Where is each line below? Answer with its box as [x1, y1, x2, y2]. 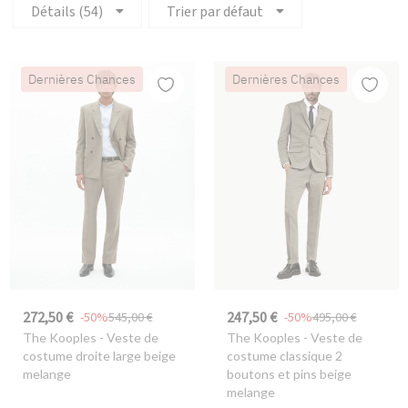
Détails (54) [31, 2, 103, 23]
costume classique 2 [226, 347, 342, 363]
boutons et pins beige [226, 365, 352, 382]
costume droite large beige [22, 347, 176, 363]
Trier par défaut [167, 2, 264, 23]
